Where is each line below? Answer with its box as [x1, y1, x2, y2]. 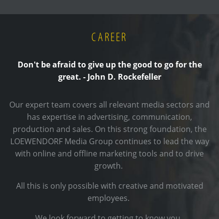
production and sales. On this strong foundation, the [12, 123, 207, 134]
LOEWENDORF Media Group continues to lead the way [10, 135, 209, 147]
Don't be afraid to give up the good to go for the [17, 59, 202, 70]
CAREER [91, 29, 128, 44]
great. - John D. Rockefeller [58, 71, 161, 82]
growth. [94, 160, 125, 171]
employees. [88, 192, 131, 203]
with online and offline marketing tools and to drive [15, 148, 204, 159]
